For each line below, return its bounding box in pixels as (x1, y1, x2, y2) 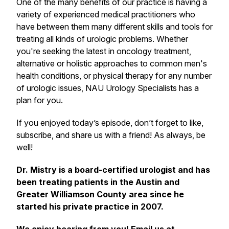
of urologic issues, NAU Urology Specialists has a (16, 83, 199, 93)
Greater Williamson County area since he (16, 189, 184, 199)
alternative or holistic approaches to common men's (16, 58, 207, 68)
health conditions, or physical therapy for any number (16, 71, 212, 81)
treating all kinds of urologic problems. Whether (16, 34, 188, 44)
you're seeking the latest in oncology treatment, (16, 46, 191, 56)
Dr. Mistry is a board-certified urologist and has (16, 165, 210, 175)
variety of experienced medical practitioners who (16, 9, 195, 19)
